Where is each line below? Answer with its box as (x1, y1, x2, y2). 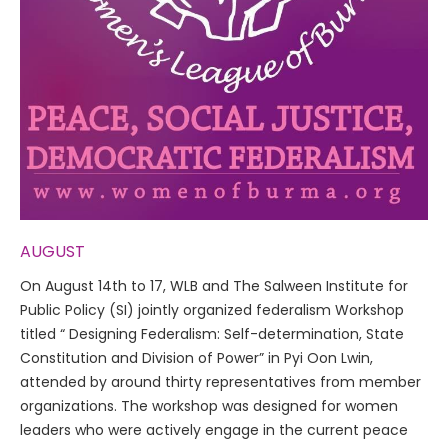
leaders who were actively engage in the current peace (20, 419, 408, 440)
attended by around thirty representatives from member (20, 371, 421, 392)
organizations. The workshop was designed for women (20, 395, 398, 416)
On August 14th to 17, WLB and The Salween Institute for (20, 275, 408, 296)
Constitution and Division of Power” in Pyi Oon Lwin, (20, 347, 373, 368)
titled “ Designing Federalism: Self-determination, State (20, 323, 404, 344)
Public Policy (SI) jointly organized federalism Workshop (20, 299, 404, 320)
